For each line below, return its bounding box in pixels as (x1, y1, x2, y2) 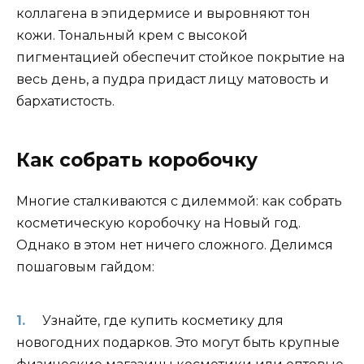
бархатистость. (16, 93, 115, 110)
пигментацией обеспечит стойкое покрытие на (16, 50, 344, 66)
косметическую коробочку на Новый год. (16, 215, 301, 232)
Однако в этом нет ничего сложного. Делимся (16, 237, 333, 253)
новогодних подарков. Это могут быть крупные (16, 334, 340, 350)
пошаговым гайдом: (16, 259, 154, 275)
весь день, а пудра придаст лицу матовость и (16, 71, 329, 88)
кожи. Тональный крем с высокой (16, 28, 248, 44)
